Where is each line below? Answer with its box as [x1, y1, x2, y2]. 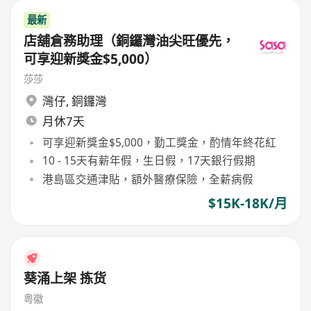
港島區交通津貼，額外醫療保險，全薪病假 [42, 171, 253, 187]
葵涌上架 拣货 [24, 269, 107, 288]
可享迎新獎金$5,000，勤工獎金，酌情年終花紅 [42, 135, 276, 151]
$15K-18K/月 [208, 194, 287, 212]
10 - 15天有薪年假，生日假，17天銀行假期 [42, 153, 255, 169]
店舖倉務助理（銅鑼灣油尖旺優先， [24, 31, 235, 50]
